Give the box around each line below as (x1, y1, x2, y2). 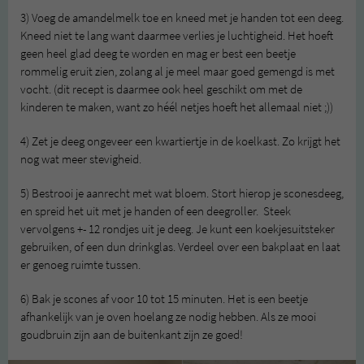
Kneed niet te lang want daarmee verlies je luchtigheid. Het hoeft (20, 27, 333, 44)
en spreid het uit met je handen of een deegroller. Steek (20, 202, 291, 219)
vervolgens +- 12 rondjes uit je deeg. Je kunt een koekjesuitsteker (20, 220, 335, 237)
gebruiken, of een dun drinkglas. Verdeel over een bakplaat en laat (20, 238, 340, 255)
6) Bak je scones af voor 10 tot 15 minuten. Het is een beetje (20, 290, 308, 307)
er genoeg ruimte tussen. (20, 256, 141, 273)
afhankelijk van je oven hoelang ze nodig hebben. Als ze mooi (20, 308, 316, 325)
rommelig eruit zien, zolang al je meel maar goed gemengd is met (20, 63, 335, 80)
